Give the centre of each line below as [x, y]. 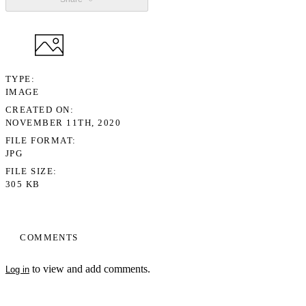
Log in [17, 269]
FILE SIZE [30, 171]
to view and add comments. [90, 268]
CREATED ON [38, 110]
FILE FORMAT [39, 141]
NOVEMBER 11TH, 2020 [64, 123]
